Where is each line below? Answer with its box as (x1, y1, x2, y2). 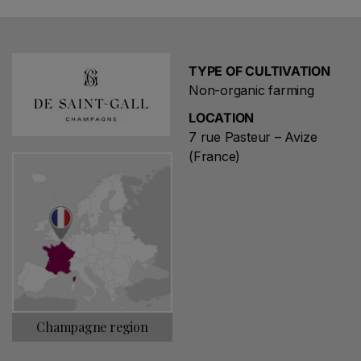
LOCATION (189, 110, 255, 126)
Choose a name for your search (13, 332, 183, 348)
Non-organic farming (189, 82, 314, 98)
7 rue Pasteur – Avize (189, 129, 317, 145)
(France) (189, 148, 241, 164)
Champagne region (36, 318, 148, 336)
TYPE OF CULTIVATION (189, 63, 330, 79)
